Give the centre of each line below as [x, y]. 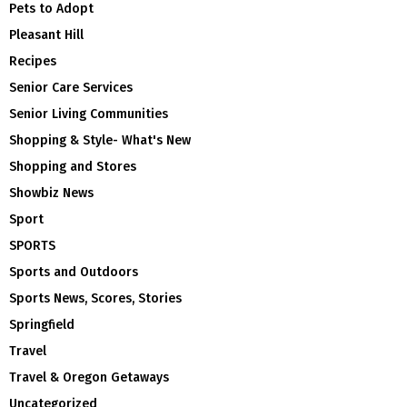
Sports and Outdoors [74, 272]
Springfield [42, 324]
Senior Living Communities [89, 114]
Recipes [33, 61]
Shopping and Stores [73, 166]
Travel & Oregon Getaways [89, 377]
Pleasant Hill [46, 35]
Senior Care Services [71, 87]
